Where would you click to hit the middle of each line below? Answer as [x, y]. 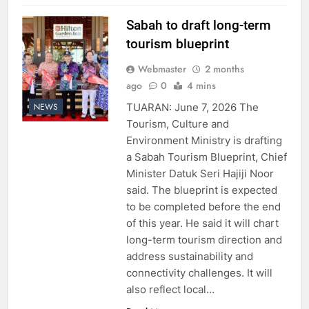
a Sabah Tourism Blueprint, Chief [206, 157]
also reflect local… [170, 289]
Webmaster [162, 69]
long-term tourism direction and [204, 239]
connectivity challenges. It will [199, 272]
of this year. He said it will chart [202, 223]
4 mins [201, 85]
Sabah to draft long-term [198, 25]
